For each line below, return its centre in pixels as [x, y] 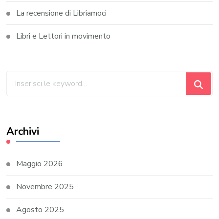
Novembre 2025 [45, 187]
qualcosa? [24, 91]
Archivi [23, 132]
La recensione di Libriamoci [62, 13]
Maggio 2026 [40, 164]
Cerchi [17, 77]
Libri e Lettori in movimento [64, 36]
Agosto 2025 [40, 210]
